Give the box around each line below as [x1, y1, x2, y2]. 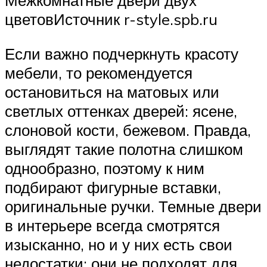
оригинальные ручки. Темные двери [5, 196, 262, 216]
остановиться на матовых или [5, 82, 219, 101]
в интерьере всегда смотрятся [5, 215, 220, 235]
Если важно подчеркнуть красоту [5, 44, 238, 63]
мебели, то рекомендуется [5, 63, 193, 82]
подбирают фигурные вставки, [5, 177, 221, 197]
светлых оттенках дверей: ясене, [5, 101, 237, 120]
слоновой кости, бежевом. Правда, [5, 120, 251, 139]
